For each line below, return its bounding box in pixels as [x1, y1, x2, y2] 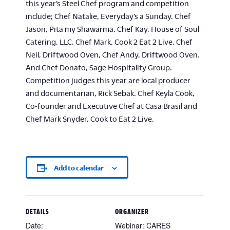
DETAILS [26, 207, 49, 216]
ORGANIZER [115, 207, 149, 216]
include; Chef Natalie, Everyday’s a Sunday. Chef [26, 12, 191, 20]
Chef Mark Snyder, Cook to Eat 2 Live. [26, 114, 154, 123]
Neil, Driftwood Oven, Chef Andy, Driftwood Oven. [26, 50, 200, 59]
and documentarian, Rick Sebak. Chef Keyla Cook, [26, 89, 195, 97]
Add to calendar [54, 164, 104, 171]
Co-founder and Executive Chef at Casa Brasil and [26, 102, 197, 110]
